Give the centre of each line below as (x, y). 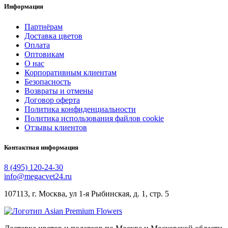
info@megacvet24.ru (38, 176)
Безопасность (48, 81)
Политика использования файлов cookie (94, 118)
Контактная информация (41, 147)
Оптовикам (44, 54)
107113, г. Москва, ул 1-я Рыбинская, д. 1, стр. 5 (87, 193)
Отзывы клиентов (56, 127)
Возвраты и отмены (59, 91)
